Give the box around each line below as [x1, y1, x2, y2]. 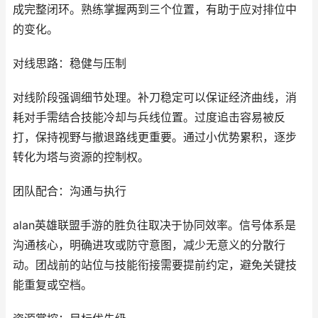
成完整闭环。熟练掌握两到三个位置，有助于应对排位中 [13, 3, 297, 16]
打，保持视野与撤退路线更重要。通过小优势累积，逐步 [13, 131, 297, 144]
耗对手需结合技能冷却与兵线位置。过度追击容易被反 [13, 111, 285, 124]
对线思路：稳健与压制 [13, 57, 126, 70]
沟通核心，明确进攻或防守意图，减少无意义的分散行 [13, 238, 285, 252]
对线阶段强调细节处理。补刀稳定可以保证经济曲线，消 [13, 91, 297, 104]
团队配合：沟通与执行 [13, 185, 126, 198]
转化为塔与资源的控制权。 [13, 150, 149, 164]
